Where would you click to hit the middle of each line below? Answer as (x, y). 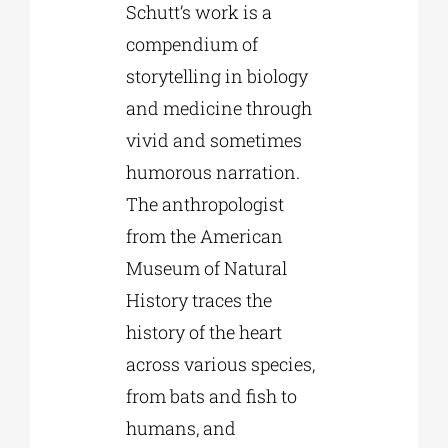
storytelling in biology (216, 76)
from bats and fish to (211, 396)
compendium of (191, 44)
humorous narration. (212, 172)
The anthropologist (204, 204)
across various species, (220, 364)
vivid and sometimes (213, 140)
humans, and (180, 428)
